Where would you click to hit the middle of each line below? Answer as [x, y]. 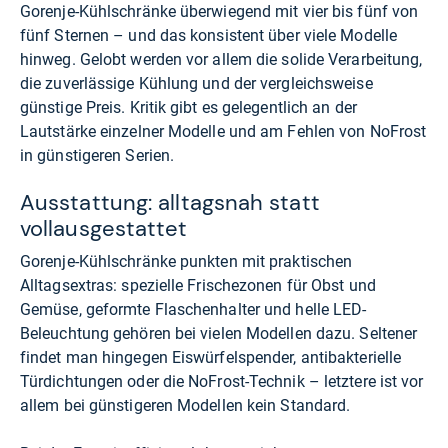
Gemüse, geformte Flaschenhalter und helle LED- [193, 310]
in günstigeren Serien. [97, 156]
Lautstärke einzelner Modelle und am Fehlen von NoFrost [223, 132]
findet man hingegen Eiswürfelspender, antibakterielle [211, 358]
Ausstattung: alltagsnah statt [170, 203]
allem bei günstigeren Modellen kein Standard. [185, 406]
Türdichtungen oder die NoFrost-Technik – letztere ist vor [222, 382]
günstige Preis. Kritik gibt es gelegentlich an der [188, 108]
